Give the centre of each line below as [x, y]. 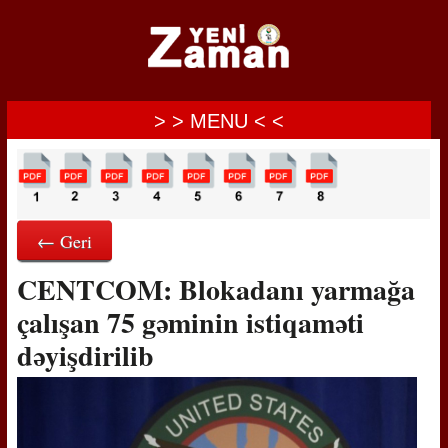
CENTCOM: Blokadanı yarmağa [215, 289]
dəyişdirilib [85, 355]
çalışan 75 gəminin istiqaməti [190, 322]
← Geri [64, 241]
